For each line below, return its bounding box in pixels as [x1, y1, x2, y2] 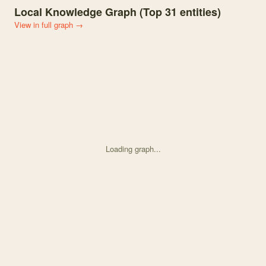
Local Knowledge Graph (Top [14, 4, 165, 20]
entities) [177, 4, 221, 20]
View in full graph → [14, 19, 83, 30]
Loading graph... [105, 143, 161, 154]
